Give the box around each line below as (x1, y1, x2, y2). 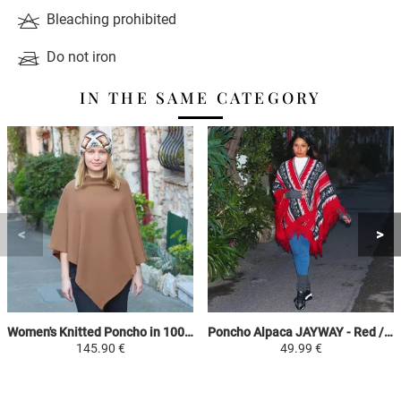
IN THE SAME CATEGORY (79, 86, 322, 107)
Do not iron (47, 47, 117, 65)
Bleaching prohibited (47, 10, 177, 28)
